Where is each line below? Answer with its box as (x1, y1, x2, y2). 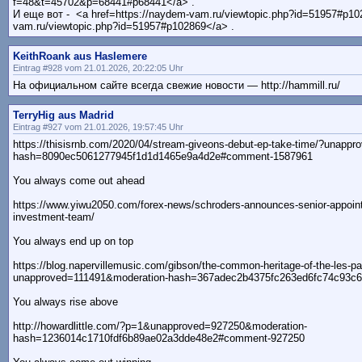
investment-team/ (13, 211, 95, 224)
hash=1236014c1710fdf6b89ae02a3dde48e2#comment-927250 (13, 332, 305, 345)
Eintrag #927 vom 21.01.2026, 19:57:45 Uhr (13, 122, 183, 133)
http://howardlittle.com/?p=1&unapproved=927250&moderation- (13, 320, 307, 333)
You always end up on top (13, 235, 133, 248)
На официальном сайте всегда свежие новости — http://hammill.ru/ (13, 79, 340, 92)
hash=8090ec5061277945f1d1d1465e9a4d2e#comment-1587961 (13, 150, 313, 163)
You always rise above (13, 296, 118, 309)
